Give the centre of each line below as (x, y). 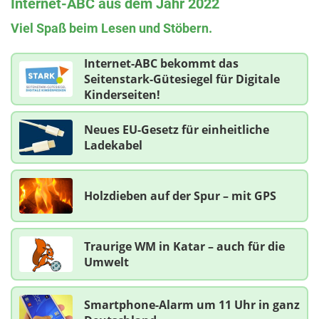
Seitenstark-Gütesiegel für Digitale (182, 79)
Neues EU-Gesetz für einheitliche (177, 129)
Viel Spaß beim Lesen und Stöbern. (111, 28)
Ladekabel (113, 145)
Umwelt (106, 262)
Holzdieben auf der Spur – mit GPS (180, 195)
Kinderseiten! (122, 94)
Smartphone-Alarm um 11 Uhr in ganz (192, 304)
